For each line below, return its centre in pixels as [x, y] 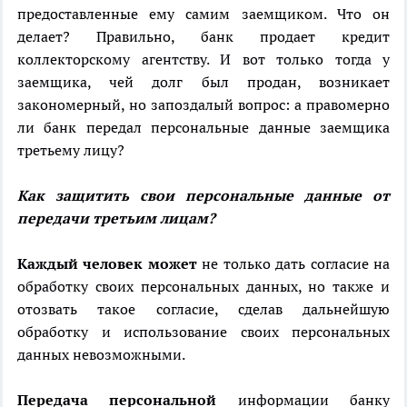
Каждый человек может [107, 264]
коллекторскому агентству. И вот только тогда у [203, 60]
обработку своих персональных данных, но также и [203, 287]
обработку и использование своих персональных [203, 332]
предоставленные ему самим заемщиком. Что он [203, 14]
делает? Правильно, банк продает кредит [203, 37]
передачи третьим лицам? [116, 218]
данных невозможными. [101, 355]
